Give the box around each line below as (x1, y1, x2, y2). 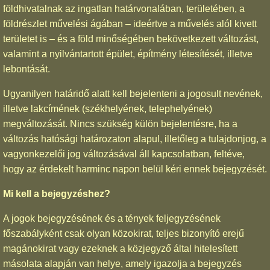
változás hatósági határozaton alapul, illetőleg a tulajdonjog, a (3, 133, 266, 144)
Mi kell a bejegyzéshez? (3, 188, 110, 199)
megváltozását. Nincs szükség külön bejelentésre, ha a (3, 118, 237, 129)
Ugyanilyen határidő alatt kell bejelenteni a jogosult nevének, (3, 88, 263, 99)
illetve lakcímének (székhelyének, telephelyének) (3, 103, 212, 114)
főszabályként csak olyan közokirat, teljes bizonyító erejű (3, 228, 244, 239)
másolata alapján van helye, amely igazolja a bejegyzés (3, 258, 242, 269)
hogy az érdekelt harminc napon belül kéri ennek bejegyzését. (3, 163, 267, 174)
